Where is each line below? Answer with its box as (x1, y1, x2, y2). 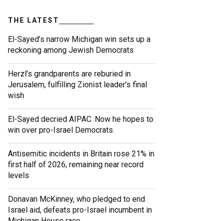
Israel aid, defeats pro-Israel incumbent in (8, 205, 152, 215)
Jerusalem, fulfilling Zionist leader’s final (8, 80, 147, 90)
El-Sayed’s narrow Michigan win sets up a (8, 35, 150, 44)
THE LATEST (8, 16, 59, 25)
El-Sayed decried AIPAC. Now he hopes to (8, 114, 153, 124)
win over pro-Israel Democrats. (8, 125, 114, 135)
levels (8, 171, 29, 181)
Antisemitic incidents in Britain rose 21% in (8, 149, 154, 159)
